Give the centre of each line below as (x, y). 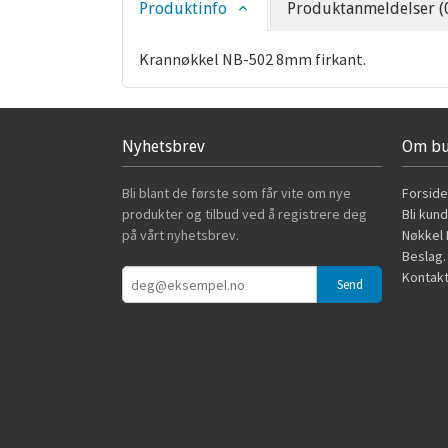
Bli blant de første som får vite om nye (236, 193)
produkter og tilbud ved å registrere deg (244, 214)
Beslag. (424, 256)
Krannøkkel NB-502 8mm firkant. (252, 59)
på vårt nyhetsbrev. (180, 235)
